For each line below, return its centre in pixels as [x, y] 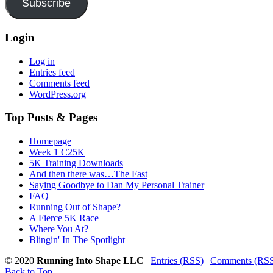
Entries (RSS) [177, 261]
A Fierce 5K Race [64, 218]
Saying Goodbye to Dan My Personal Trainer [117, 185]
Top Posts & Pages [51, 118]
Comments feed [59, 83]
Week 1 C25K [57, 152]
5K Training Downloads [76, 163]
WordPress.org [58, 94]
